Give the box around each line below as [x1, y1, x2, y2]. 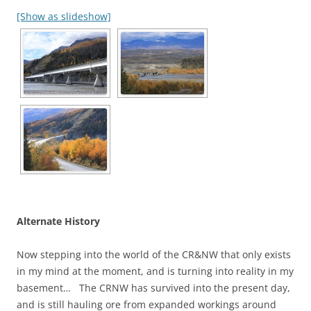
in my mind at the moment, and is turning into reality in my [17, 264, 294, 278]
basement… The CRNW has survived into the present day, [17, 281, 290, 294]
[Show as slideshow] [17, 10, 111, 23]
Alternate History [17, 215, 100, 228]
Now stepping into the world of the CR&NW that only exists [17, 248, 291, 261]
